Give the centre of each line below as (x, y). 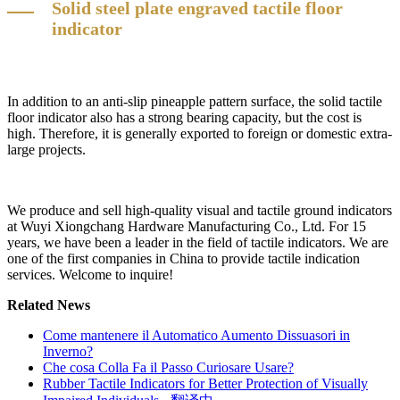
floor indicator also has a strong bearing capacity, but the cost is (184, 117)
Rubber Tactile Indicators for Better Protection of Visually (205, 383)
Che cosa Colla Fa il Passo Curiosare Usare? (168, 367)
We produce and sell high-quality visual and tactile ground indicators (200, 210)
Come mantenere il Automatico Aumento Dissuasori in (196, 335)
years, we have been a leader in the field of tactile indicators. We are (198, 242)
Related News (49, 304)
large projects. (46, 149)
